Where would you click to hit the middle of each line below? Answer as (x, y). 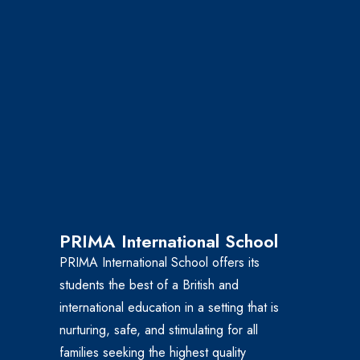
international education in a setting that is (169, 308)
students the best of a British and (149, 285)
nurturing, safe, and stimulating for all (159, 330)
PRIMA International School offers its (160, 263)
